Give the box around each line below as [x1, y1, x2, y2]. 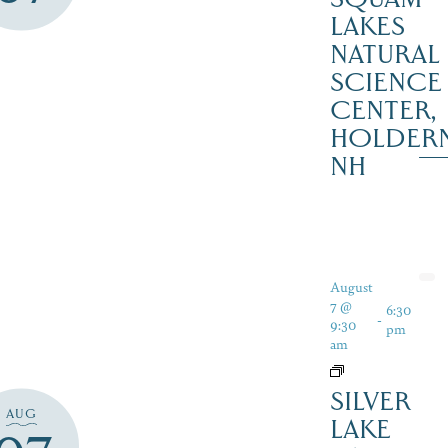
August [329, 276, 373, 296]
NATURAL [329, 38, 440, 70]
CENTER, [329, 94, 436, 126]
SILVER [329, 385, 411, 417]
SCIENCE [329, 66, 442, 98]
